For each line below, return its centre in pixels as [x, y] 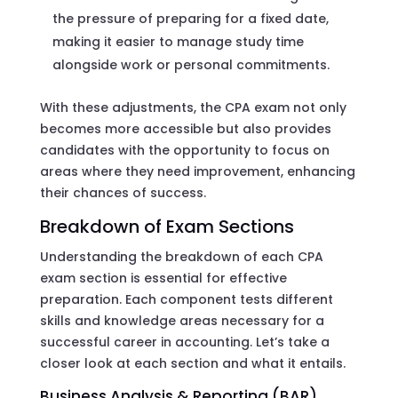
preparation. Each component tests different [186, 299]
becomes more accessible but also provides [185, 128]
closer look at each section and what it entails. [192, 363]
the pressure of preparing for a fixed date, [190, 18]
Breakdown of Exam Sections [167, 226]
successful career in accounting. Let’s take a [184, 342]
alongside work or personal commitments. [191, 64]
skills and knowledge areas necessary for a [182, 320]
